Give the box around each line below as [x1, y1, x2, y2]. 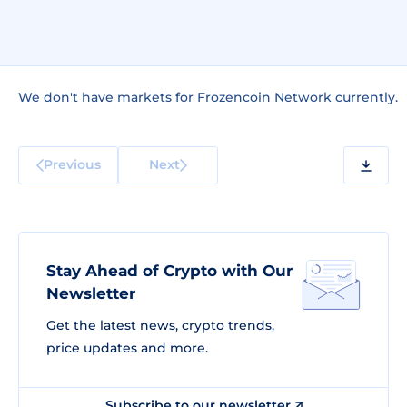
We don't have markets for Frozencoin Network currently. [18, 89, 398, 105]
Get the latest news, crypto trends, [46, 317, 274, 333]
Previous [43, 155, 101, 173]
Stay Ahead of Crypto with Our [46, 262, 293, 280]
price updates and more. [46, 340, 208, 356]
